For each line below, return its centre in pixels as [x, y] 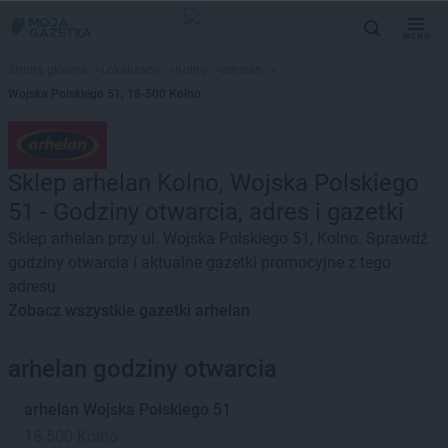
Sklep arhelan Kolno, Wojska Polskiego [213, 183]
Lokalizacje [131, 70]
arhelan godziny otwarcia [142, 369]
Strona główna [47, 70]
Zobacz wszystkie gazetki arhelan [129, 310]
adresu [32, 286]
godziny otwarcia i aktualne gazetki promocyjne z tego [199, 262]
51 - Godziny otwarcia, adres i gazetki [206, 212]
